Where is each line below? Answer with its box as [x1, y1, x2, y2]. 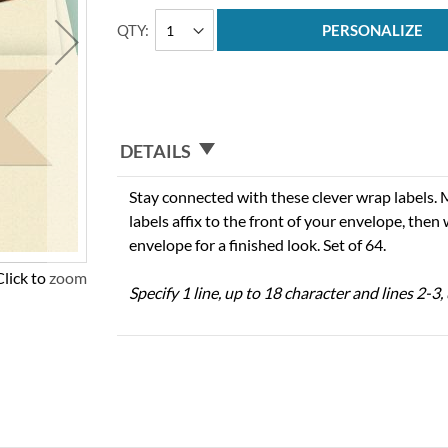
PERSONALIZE [322, 21, 424, 39]
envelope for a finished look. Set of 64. [129, 234, 387, 254]
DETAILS [120, 139, 192, 162]
